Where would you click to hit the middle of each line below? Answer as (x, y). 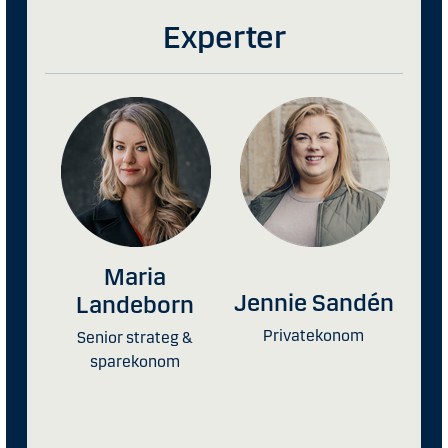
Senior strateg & (134, 337)
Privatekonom (313, 335)
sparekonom (134, 361)
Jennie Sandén (313, 302)
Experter (224, 37)
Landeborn (134, 304)
